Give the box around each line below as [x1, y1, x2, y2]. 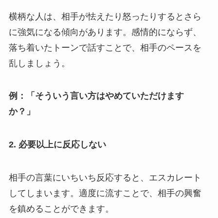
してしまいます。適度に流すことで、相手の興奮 [8, 188, 201, 199]
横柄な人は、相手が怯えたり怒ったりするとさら [8, 11, 201, 21]
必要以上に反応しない [18, 140, 106, 150]
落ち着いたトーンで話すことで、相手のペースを [8, 42, 201, 53]
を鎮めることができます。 [8, 204, 114, 214]
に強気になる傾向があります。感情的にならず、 [8, 27, 201, 37]
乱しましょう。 [8, 58, 70, 68]
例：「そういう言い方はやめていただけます [8, 91, 184, 101]
